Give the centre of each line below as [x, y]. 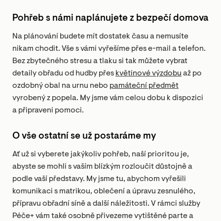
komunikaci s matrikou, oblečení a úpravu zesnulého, [104, 191]
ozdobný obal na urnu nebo [61, 86]
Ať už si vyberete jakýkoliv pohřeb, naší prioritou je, [101, 154]
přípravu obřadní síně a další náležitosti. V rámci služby [106, 204]
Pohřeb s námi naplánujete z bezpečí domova [110, 18]
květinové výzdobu [148, 74]
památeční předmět [144, 86]
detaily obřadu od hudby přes [64, 74]
